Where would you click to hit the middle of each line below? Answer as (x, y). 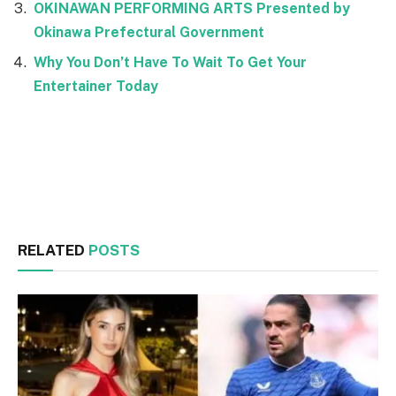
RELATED (53, 250)
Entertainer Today (96, 87)
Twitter (235, 185)
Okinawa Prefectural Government (149, 33)
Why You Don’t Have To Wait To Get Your (170, 63)
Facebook (57, 185)
